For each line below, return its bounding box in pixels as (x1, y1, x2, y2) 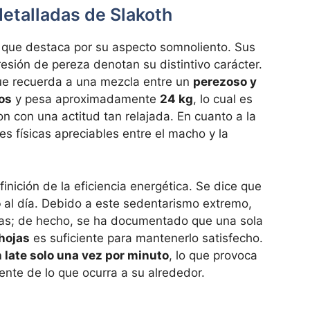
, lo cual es (193, 92, 253, 107)
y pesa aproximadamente (12, 92, 160, 107)
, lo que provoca (169, 248, 257, 262)
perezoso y (193, 75, 257, 89)
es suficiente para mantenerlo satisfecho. (30, 230, 263, 245)
